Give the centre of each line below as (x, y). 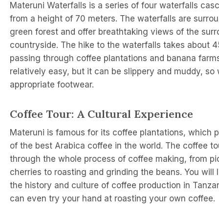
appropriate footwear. (52, 84)
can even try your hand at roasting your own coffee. (112, 198)
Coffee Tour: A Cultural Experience (101, 114)
